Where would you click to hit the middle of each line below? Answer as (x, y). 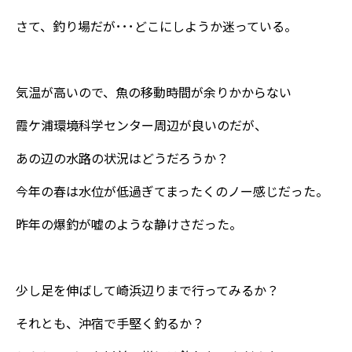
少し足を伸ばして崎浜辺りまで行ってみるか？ (147, 290)
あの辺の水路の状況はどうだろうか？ (122, 158)
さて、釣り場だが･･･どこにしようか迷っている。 (156, 26)
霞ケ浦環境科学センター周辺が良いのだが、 (141, 125)
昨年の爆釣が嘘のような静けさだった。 (129, 224)
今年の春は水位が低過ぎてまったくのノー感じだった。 (172, 191)
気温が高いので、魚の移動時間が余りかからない (154, 92)
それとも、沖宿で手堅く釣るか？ (110, 323)
